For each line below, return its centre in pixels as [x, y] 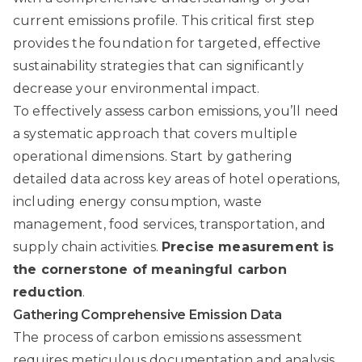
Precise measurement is [248, 247]
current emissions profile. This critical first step [164, 21]
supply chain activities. [88, 247]
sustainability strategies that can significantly [158, 66]
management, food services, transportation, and [170, 225]
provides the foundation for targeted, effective [167, 44]
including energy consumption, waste [138, 202]
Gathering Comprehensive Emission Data [148, 315]
